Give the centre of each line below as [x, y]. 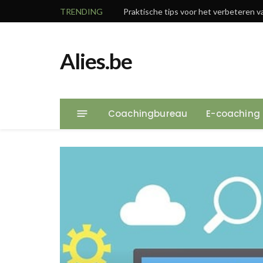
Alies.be [96, 60]
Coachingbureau [148, 113]
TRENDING [81, 11]
